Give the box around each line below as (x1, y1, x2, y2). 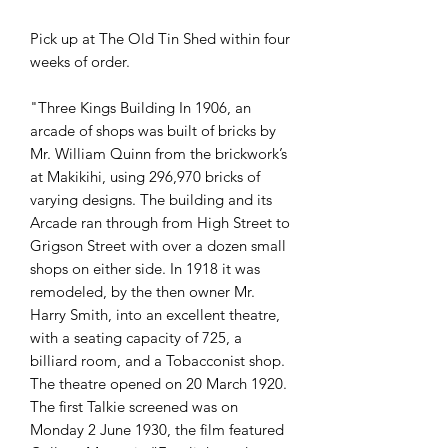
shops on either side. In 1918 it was (30, 258, 260, 278)
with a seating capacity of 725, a (30, 327, 242, 347)
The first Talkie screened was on (30, 396, 238, 416)
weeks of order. (30, 51, 134, 71)
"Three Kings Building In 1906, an (30, 97, 251, 117)
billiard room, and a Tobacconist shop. (30, 350, 285, 370)
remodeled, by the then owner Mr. (30, 281, 255, 301)
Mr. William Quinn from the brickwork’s (30, 143, 287, 163)
